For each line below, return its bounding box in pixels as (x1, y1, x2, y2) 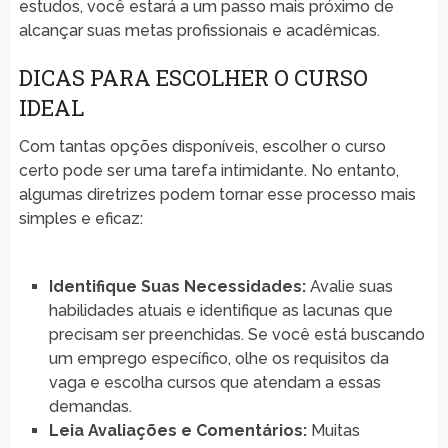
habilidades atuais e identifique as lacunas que (48, 300, 393, 320)
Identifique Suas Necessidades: (48, 276, 306, 296)
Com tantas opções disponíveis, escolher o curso (18, 136, 386, 156)
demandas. (48, 396, 132, 416)
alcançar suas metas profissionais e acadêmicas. (18, 20, 380, 40)
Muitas (306, 420, 360, 440)
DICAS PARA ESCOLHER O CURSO (18, 62, 368, 92)
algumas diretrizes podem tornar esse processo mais (18, 184, 416, 204)
